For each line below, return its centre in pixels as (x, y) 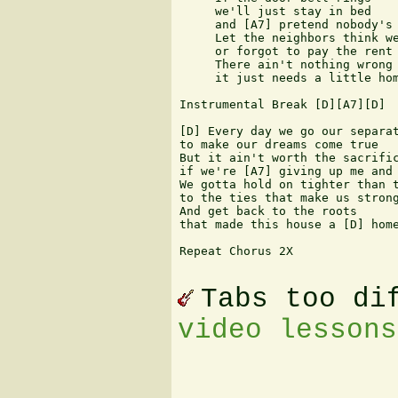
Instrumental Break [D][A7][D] (283, 105)
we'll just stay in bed (275, 12)
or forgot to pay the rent (286, 52)
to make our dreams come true (279, 145)
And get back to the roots (268, 211)
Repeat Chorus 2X (236, 251)
